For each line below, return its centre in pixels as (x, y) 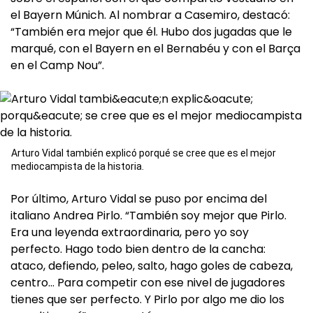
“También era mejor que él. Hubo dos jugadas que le (151, 32)
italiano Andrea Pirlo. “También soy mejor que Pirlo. (148, 216)
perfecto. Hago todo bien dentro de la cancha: (138, 249)
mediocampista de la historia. (78, 167)
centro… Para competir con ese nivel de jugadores (148, 283)
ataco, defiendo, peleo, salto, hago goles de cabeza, (152, 266)
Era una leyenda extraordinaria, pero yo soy (130, 233)
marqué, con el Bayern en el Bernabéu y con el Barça (155, 49)
